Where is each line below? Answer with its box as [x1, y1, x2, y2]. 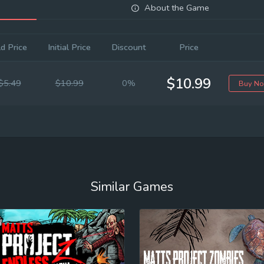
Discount [111, 41, 146, 54]
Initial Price [48, 41, 91, 54]
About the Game [144, 1, 210, 14]
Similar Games [91, 178, 173, 196]
